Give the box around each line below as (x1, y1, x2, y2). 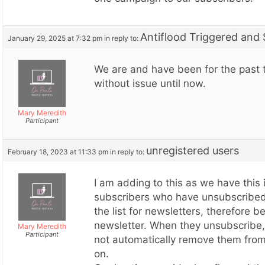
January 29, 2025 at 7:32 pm (8, 33, 102, 43)
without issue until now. (94, 77, 206, 89)
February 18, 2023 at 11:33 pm (8, 147, 108, 156)
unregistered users (146, 144, 239, 157)
